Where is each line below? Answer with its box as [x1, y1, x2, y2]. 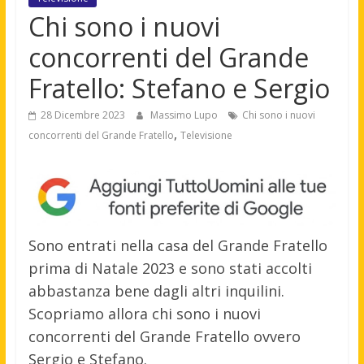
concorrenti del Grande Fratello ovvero [28, 327, 301, 347]
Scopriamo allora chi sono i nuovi [28, 304, 261, 324]
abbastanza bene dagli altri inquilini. [28, 281, 284, 301]
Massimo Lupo [149, 108, 220, 123]
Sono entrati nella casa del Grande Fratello [28, 236, 327, 256]
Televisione [180, 128, 232, 143]
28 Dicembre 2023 [40, 108, 125, 123]
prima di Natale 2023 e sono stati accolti [28, 258, 312, 279]
